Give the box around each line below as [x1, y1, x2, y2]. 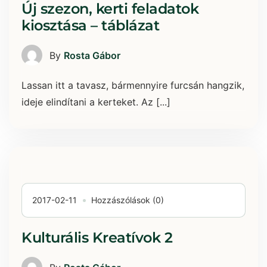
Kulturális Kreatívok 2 [21, 229, 173, 247]
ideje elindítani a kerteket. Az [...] [21, 96, 170, 108]
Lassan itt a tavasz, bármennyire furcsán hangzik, [21, 79, 244, 92]
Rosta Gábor [64, 49, 120, 61]
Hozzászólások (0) [91, 195, 164, 206]
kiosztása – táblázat [21, 17, 160, 35]
